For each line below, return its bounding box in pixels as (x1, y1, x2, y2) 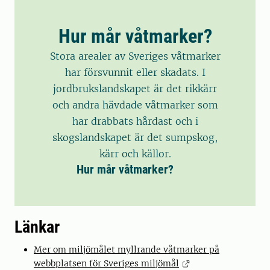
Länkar (14, 217, 60, 237)
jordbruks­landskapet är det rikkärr (53, 83, 217, 95)
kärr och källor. (99, 148, 171, 160)
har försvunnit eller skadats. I (64, 66, 206, 79)
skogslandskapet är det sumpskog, (52, 131, 218, 144)
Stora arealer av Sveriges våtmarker (49, 50, 221, 63)
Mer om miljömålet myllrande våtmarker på (34, 244, 219, 256)
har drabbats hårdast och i (72, 115, 198, 128)
